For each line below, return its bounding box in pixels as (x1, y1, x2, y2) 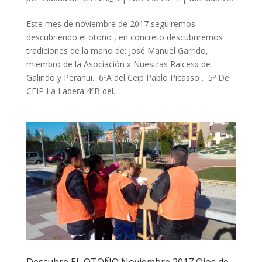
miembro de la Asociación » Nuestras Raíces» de (26, 58, 211, 70)
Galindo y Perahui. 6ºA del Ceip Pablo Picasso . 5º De (26, 71, 229, 83)
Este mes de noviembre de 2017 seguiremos (26, 18, 195, 29)
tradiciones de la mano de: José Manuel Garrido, (26, 44, 208, 56)
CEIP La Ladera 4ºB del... (26, 85, 119, 96)
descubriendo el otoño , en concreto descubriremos (26, 31, 223, 43)
